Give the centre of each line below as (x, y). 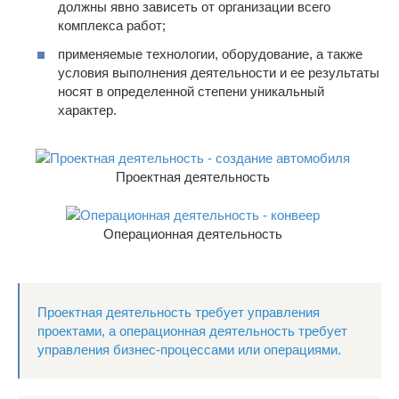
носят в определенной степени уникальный (191, 91)
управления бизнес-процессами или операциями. (189, 350)
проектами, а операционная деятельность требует (192, 331)
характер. (87, 110)
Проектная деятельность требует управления (179, 313)
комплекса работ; (112, 26)
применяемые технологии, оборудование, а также (210, 53)
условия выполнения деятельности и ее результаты (219, 72)
